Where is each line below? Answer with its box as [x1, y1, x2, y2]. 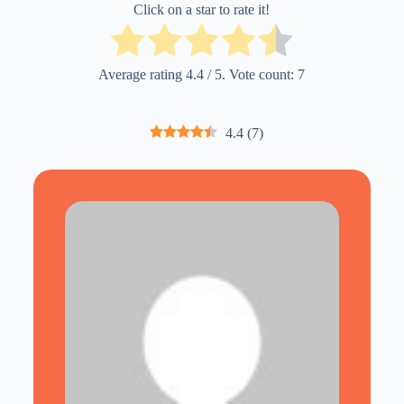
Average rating [98, 66, 187, 82]
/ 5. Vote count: [204, 66, 298, 82]
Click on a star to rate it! [133, 2, 271, 18]
